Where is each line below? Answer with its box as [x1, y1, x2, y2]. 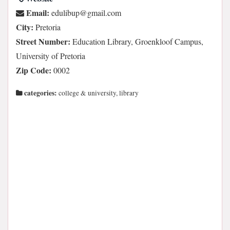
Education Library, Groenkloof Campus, [70, 36, 203, 47]
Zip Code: [16, 64, 51, 76]
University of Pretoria [16, 50, 85, 61]
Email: [24, 7, 49, 18]
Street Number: [16, 35, 70, 47]
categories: [23, 88, 57, 98]
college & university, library [57, 88, 139, 98]
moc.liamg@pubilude [51, 7, 121, 18]
